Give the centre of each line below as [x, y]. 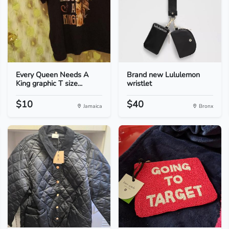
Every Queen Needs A [52, 75]
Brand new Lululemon [163, 75]
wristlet [139, 83]
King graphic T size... [49, 83]
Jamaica [92, 106]
